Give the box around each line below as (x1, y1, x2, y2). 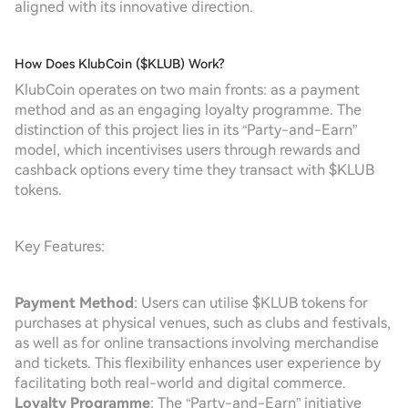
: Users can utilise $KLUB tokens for (134, 294, 368, 311)
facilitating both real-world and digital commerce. (15, 374, 346, 392)
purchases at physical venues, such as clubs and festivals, (15, 314, 391, 331)
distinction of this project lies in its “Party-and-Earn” (15, 121, 357, 138)
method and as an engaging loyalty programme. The (15, 101, 362, 118)
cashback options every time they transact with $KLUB (15, 161, 374, 178)
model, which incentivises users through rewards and (15, 141, 361, 158)
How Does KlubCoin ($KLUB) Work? (15, 56, 224, 71)
